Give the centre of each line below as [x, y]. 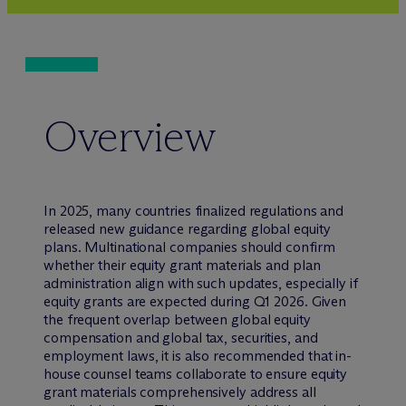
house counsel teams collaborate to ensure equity [196, 373]
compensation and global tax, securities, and [181, 337]
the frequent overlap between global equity [177, 319]
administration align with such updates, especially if [201, 283]
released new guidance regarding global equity [187, 228]
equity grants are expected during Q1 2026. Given [195, 301]
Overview [130, 136]
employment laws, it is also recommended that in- [198, 355]
